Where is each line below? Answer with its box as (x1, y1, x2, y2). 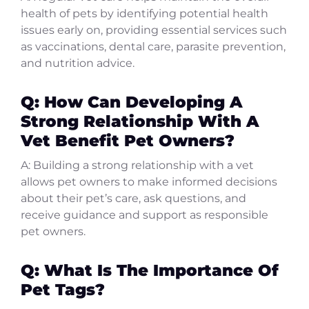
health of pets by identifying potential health (21, 6, 268, 20)
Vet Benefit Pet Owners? (21, 130, 235, 150)
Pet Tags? (21, 279, 105, 299)
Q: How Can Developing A (21, 91, 243, 112)
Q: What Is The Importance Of (21, 259, 279, 280)
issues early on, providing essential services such (21, 23, 287, 37)
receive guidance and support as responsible (21, 208, 268, 221)
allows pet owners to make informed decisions (21, 175, 277, 188)
